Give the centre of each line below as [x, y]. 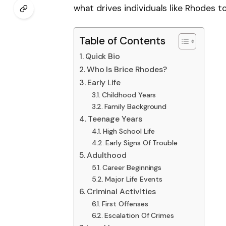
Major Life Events [134, 179]
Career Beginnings [132, 168]
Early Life [104, 83]
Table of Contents [122, 41]
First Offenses [125, 204]
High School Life [129, 131]
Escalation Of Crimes [139, 216]
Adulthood [107, 155]
